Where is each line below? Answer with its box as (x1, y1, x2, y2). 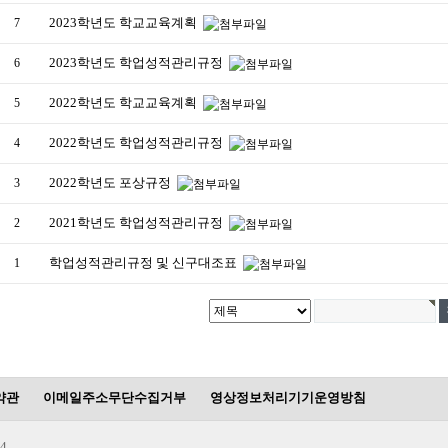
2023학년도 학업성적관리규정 (49, 55, 226, 70)
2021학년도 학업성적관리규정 (49, 215, 226, 230)
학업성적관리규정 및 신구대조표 (49, 255, 240, 270)
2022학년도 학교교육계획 (49, 95, 200, 110)
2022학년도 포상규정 (49, 175, 174, 190)
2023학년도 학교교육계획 (49, 15, 200, 30)
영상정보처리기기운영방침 (210, 390, 366, 405)
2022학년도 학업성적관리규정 (49, 135, 226, 150)
